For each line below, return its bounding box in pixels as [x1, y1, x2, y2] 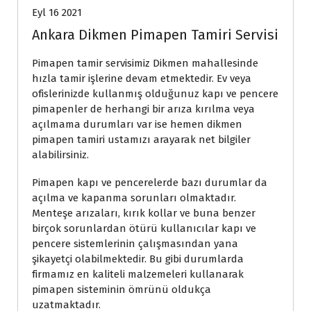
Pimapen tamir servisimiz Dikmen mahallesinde [32, 56, 258, 69]
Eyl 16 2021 [32, 6, 82, 19]
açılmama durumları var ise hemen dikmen [32, 117, 242, 131]
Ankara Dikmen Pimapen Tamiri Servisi [32, 26, 278, 43]
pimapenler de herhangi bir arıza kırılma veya [32, 102, 255, 115]
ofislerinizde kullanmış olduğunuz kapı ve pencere [32, 87, 278, 100]
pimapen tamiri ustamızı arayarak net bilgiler [32, 133, 251, 146]
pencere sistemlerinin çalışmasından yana [32, 237, 238, 250]
